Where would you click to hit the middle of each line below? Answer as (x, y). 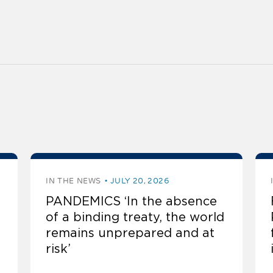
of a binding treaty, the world (135, 217)
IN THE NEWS (73, 181)
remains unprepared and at (130, 233)
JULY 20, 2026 (140, 181)
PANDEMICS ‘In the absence (132, 201)
